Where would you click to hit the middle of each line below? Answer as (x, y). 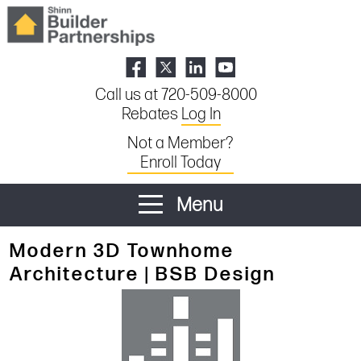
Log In (201, 114)
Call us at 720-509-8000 (176, 95)
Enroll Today (180, 162)
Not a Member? (180, 143)
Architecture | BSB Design (143, 274)
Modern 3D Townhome (122, 251)
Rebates (151, 114)
